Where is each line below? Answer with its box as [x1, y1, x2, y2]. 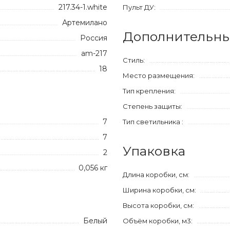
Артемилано [62, 18, 107, 27]
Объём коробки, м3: [123, 217, 193, 225]
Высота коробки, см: [123, 201, 194, 209]
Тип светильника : [123, 118, 183, 126]
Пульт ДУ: [123, 3, 156, 11]
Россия [80, 33, 107, 43]
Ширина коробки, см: [123, 186, 196, 194]
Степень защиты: [123, 102, 182, 110]
